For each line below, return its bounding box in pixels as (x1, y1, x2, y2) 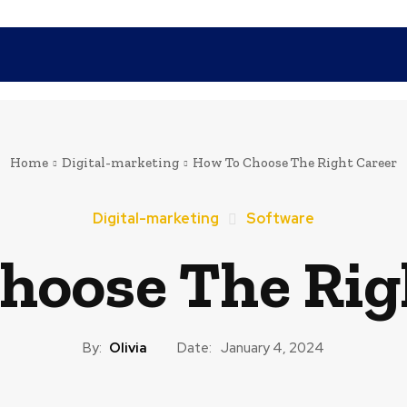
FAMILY (158, 47, 195, 62)
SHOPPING (7, 47, 67, 62)
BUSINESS (300, 47, 355, 62)
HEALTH (225, 47, 270, 62)
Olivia (108, 338, 147, 357)
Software (245, 209, 314, 228)
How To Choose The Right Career (192, 154, 397, 171)
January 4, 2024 (220, 339, 324, 358)
